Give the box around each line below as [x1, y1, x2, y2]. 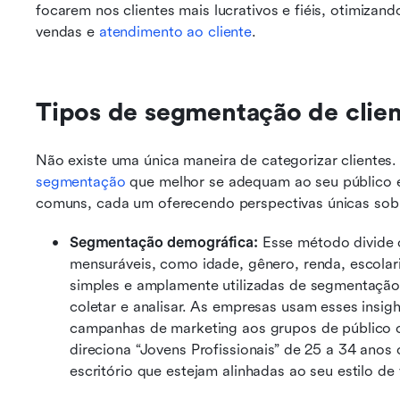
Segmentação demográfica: [70, 234, 262, 251]
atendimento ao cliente [98, 23, 253, 40]
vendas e [36, 23, 99, 40]
